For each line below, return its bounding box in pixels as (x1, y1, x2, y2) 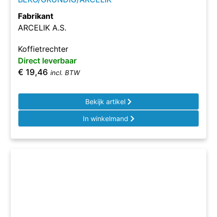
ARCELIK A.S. (18, 23, 67, 32)
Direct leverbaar (18, 56, 77, 65)
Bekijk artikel (85, 97, 127, 106)
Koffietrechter (18, 44, 69, 54)
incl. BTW (50, 69, 80, 77)
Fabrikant (18, 11, 54, 21)
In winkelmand (82, 114, 130, 123)
